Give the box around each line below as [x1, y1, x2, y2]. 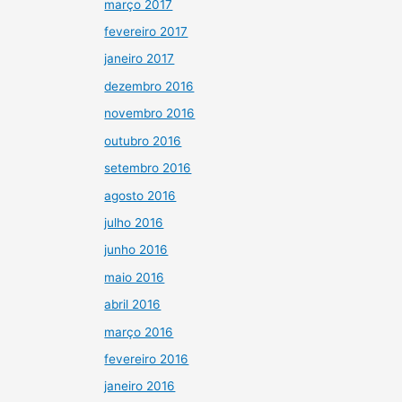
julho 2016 [104, 214, 164, 230]
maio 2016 [104, 269, 165, 284]
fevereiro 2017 [104, 24, 188, 39]
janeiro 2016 [104, 379, 176, 394]
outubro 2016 [104, 133, 182, 148]
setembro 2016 [104, 161, 192, 176]
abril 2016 [104, 297, 162, 312]
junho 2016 [104, 242, 169, 258]
